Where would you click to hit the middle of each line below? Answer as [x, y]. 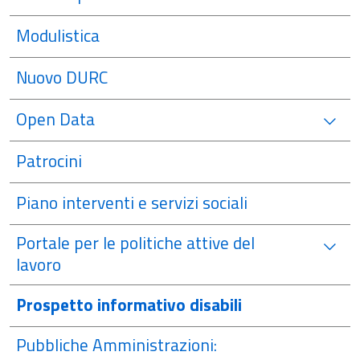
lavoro [39, 264]
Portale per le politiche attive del [135, 243]
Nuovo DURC [62, 77]
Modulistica [58, 35]
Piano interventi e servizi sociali [132, 202]
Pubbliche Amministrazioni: [117, 345]
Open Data [55, 119]
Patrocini [49, 161]
